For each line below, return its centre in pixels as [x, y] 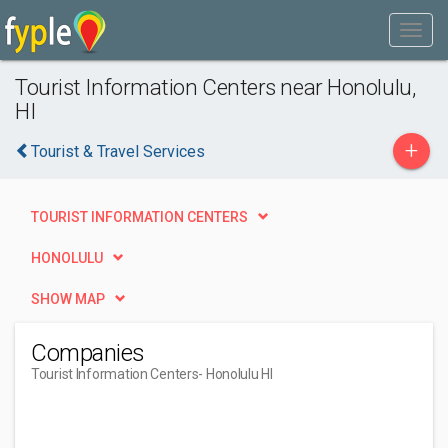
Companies [88, 353]
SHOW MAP [68, 299]
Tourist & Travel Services [118, 151]
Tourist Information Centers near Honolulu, [215, 87]
